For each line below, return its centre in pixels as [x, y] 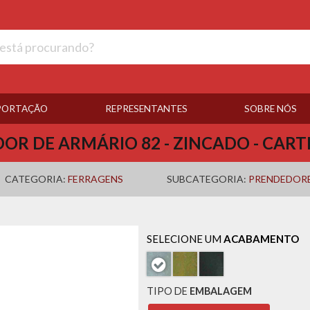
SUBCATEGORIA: [208, 179]
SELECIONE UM [185, 239]
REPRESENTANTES [146, 109]
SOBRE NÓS [271, 109]
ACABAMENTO [261, 239]
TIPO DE [168, 291]
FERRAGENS [95, 179]
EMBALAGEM [220, 291]
